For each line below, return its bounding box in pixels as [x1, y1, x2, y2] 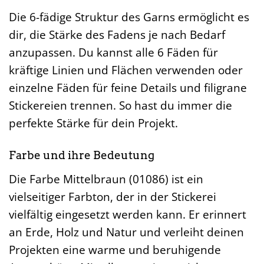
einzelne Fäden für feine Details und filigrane [9, 80, 247, 96]
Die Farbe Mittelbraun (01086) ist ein [9, 171, 203, 187]
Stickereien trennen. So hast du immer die [9, 97, 232, 114]
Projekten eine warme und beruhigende [9, 242, 221, 258]
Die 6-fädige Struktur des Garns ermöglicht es [9, 9, 249, 25]
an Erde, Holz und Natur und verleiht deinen [9, 224, 244, 240]
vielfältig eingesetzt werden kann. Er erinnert [9, 206, 246, 223]
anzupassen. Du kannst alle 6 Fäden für [9, 44, 218, 61]
